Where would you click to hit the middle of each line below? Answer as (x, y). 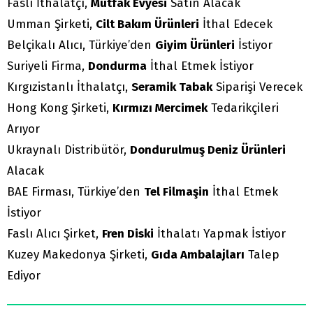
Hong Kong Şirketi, (60, 108)
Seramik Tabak (172, 87)
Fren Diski (128, 234)
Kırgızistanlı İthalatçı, (69, 87)
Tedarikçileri (243, 108)
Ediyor (24, 276)
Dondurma (117, 66)
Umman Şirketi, (51, 24)
